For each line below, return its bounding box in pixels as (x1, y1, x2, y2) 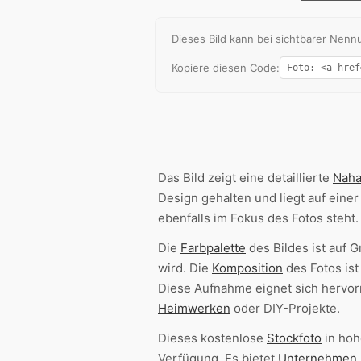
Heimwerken (158, 301, 230, 317)
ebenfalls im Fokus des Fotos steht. (158, 210, 359, 226)
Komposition (212, 260, 283, 276)
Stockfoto (267, 330, 322, 346)
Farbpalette (180, 240, 246, 256)
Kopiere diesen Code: (172, 61, 280, 75)
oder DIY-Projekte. (230, 301, 340, 317)
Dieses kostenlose (158, 330, 267, 346)
